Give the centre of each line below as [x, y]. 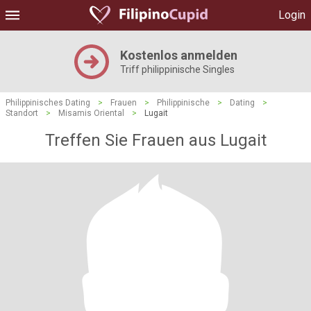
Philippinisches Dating [48, 103]
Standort [22, 113]
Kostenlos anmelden [178, 55]
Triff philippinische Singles [177, 69]
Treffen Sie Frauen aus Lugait [155, 140]
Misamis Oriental [91, 113]
